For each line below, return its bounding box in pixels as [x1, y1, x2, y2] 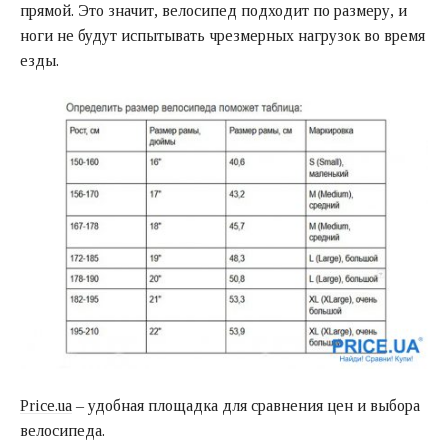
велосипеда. [20, 422, 105, 440]
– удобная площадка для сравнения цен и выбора [72, 397, 420, 415]
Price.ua [20, 397, 72, 415]
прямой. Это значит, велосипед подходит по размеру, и [20, 2, 407, 20]
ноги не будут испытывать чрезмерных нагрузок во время [20, 27, 425, 45]
